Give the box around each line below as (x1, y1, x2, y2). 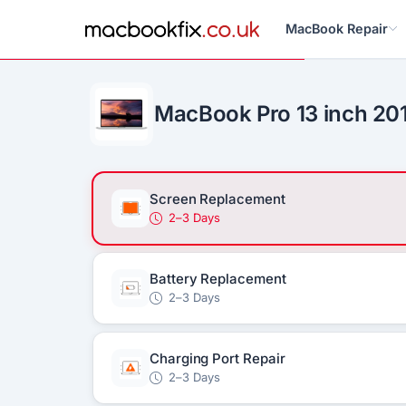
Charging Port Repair (150, 350, 285, 367)
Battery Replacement (150, 270, 286, 287)
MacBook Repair (285, 21, 388, 36)
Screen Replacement (150, 190, 285, 208)
